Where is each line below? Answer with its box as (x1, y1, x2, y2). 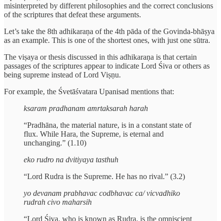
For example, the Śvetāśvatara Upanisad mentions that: (4, 87, 174, 96)
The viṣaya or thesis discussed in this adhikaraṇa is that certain (4, 53, 197, 62)
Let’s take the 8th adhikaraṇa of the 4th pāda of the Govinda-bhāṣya (4, 27, 215, 36)
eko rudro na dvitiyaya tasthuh (24, 155, 118, 164)
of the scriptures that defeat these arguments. (4, 10, 141, 19)
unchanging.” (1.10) (24, 139, 86, 147)
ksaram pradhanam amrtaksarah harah (24, 104, 148, 113)
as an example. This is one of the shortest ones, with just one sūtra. (4, 36, 210, 45)
